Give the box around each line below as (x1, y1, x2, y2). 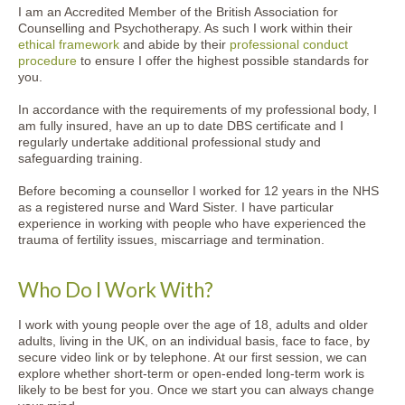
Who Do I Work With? (18, 278, 213, 302)
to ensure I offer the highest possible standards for (77, 53, 369, 68)
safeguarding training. (18, 151, 143, 165)
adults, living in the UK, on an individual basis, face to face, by (18, 334, 370, 348)
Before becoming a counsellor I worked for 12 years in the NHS (18, 184, 379, 198)
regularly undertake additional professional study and (18, 135, 321, 149)
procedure (18, 53, 77, 68)
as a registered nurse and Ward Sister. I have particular (18, 200, 334, 214)
